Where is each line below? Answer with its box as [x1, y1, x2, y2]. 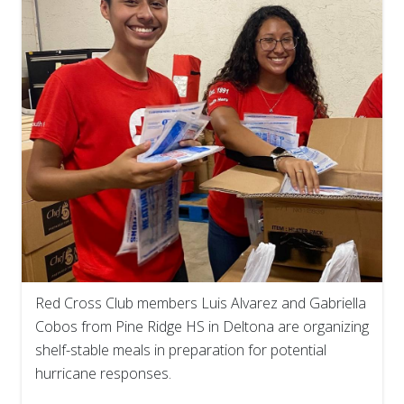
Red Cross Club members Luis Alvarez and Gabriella [35, 293, 366, 314]
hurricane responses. [35, 363, 171, 384]
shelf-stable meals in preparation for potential [35, 340, 326, 361]
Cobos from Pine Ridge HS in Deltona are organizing [35, 317, 369, 337]
